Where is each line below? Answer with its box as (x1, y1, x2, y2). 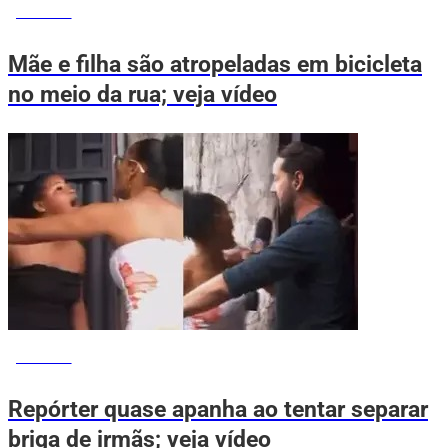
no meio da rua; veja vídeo (8, 80, 277, 109)
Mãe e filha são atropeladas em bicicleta (8, 50, 422, 79)
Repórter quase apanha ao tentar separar (8, 395, 428, 424)
